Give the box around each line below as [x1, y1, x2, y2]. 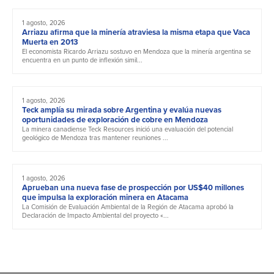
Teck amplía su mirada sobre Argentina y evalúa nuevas [22, 104, 221, 116]
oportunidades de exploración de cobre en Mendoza [22, 114, 208, 126]
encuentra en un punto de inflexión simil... [22, 55, 143, 65]
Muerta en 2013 [22, 36, 78, 48]
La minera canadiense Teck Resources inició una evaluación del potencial [22, 124, 233, 135]
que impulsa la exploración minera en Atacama [22, 191, 188, 204]
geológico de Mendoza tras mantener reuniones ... [22, 133, 168, 143]
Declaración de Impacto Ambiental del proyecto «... [22, 210, 169, 221]
